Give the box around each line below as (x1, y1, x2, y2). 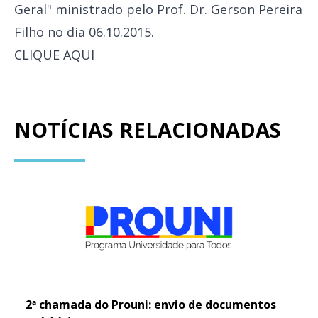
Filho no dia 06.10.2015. (14, 23, 154, 40)
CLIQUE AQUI (14, 46, 94, 63)
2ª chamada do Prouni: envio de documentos (26, 296, 276, 312)
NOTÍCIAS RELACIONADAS (14, 116, 281, 143)
